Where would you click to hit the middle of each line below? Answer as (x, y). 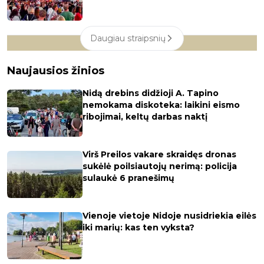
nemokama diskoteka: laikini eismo (161, 105)
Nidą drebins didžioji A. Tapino (151, 93)
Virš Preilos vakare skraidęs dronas (159, 154)
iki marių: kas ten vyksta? (138, 227)
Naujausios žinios (56, 70)
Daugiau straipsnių (128, 38)
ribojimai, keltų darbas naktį (145, 116)
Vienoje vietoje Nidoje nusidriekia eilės (169, 215)
